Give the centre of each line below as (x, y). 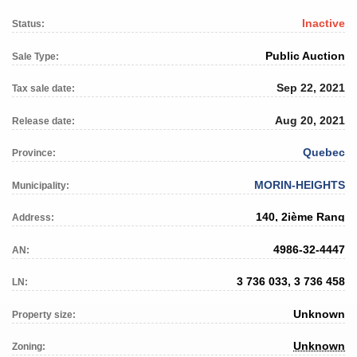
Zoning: (29, 347)
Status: (28, 24)
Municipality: (41, 185)
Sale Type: (35, 56)
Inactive (324, 24)
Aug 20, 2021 (310, 120)
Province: (34, 153)
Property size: (44, 314)
